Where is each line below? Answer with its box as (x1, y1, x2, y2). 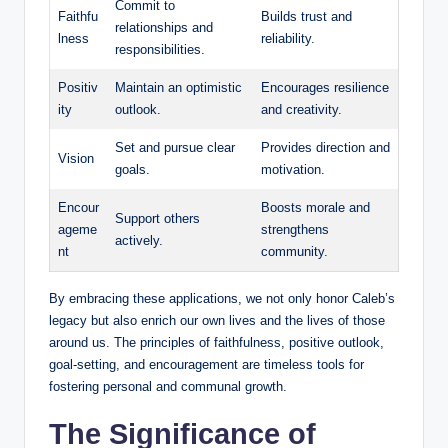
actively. (115, 232, 163, 248)
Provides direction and (261, 139, 390, 155)
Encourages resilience (261, 79, 389, 95)
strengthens (261, 221, 329, 237)
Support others (115, 210, 200, 226)
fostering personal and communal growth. (49, 378, 287, 394)
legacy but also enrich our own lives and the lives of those (49, 312, 385, 328)
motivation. (261, 161, 325, 177)
